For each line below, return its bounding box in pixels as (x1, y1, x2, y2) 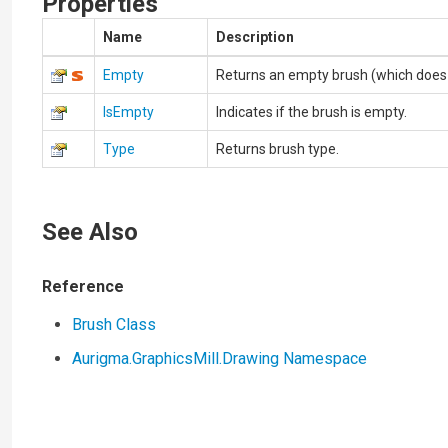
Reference (42, 277, 125, 296)
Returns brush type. (216, 141, 340, 157)
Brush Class (72, 315, 157, 334)
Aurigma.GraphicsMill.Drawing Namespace (72, 349, 368, 368)
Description (216, 29, 295, 45)
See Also (42, 218, 139, 246)
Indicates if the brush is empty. (216, 104, 408, 120)
